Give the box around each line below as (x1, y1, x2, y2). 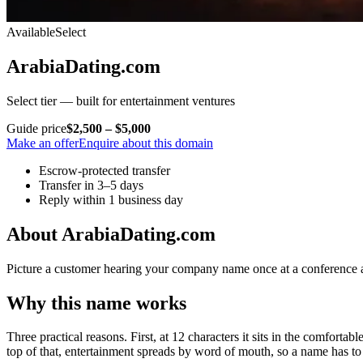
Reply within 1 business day (39, 192, 183, 207)
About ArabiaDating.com (6, 223, 216, 245)
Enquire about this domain (79, 135, 213, 150)
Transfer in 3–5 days (39, 177, 143, 192)
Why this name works (6, 292, 186, 314)
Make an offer (6, 135, 79, 150)
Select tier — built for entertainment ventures (6, 93, 235, 108)
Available (6, 25, 55, 39)
